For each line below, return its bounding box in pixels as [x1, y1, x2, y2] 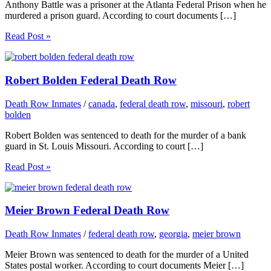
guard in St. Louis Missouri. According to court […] [5, 140, 203, 151]
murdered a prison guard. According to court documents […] [5, 10, 236, 21]
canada [88, 98, 115, 109]
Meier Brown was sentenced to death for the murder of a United [5, 249, 249, 260]
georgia [159, 229, 188, 240]
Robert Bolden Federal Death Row [5, 73, 177, 87]
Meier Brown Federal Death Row [5, 204, 169, 217]
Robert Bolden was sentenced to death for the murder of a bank [5, 129, 246, 140]
